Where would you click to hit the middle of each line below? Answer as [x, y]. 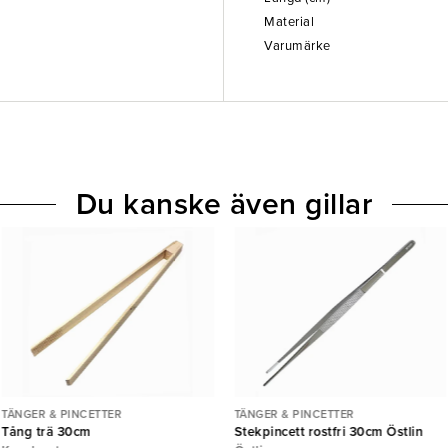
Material [289, 22]
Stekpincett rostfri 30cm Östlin [328, 432]
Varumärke [297, 46]
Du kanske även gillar [224, 204]
